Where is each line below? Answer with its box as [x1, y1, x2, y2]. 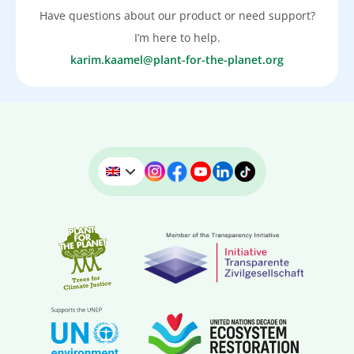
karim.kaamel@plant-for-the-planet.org [70, 52, 284, 68]
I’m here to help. [134, 30, 220, 46]
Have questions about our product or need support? [39, 8, 315, 24]
